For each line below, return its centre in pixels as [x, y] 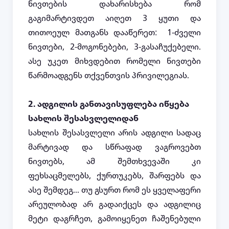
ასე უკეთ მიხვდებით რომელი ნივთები [114, 62]
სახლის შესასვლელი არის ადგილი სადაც [114, 133]
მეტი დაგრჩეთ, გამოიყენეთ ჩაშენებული [114, 219]
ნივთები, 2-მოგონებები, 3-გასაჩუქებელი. [114, 47]
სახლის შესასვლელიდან [83, 119]
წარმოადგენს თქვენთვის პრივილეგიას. [109, 76]
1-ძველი [184, 33]
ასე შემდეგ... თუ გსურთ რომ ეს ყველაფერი [114, 190]
